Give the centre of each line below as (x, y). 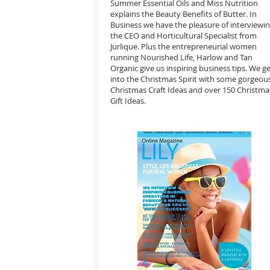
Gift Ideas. (128, 101)
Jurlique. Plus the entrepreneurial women (184, 46)
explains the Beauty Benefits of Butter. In (184, 14)
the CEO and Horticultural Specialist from (184, 36)
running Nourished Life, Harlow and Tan (181, 57)
